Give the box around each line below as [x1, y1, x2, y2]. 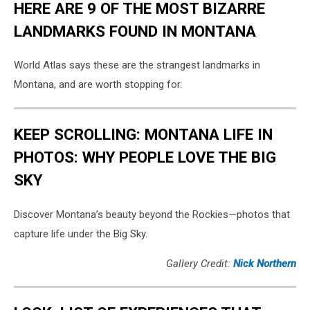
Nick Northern [233, 257, 296, 270]
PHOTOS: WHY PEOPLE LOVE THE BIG [14, 147, 276, 166]
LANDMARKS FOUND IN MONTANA [14, 21, 256, 40]
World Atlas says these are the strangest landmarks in [14, 59, 260, 72]
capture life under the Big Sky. [14, 227, 147, 240]
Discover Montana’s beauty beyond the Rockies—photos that [14, 208, 290, 221]
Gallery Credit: [166, 257, 233, 270]
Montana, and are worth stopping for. [14, 78, 182, 91]
